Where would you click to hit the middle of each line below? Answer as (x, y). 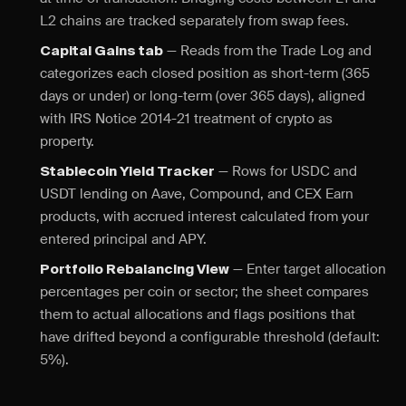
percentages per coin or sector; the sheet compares (204, 292)
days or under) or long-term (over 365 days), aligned (203, 96)
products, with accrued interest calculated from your (204, 217)
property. (67, 141)
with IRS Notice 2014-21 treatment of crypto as (186, 119)
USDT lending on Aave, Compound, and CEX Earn (197, 194)
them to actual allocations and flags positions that (198, 314)
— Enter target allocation (308, 269)
